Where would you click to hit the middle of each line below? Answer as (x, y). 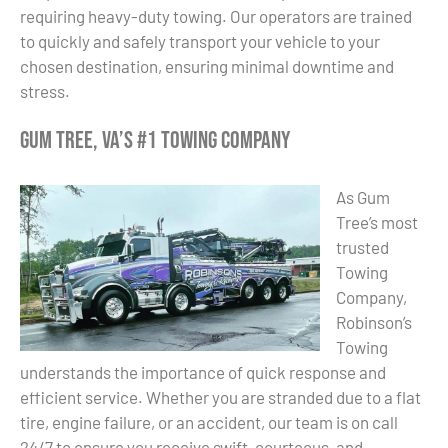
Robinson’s (374, 321)
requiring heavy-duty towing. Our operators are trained (216, 16)
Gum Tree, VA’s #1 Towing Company (155, 140)
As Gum (363, 196)
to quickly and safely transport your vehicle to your (200, 41)
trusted (362, 246)
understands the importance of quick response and (203, 371)
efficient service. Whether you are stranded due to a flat (220, 396)
